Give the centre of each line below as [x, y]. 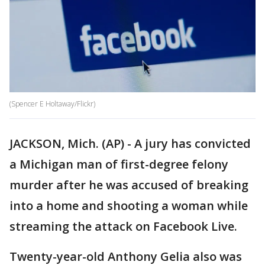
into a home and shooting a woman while [129, 206]
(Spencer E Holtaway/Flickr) [52, 104]
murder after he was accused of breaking [129, 185]
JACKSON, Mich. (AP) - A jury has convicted [130, 144]
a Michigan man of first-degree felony [119, 164]
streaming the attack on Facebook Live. [123, 227]
